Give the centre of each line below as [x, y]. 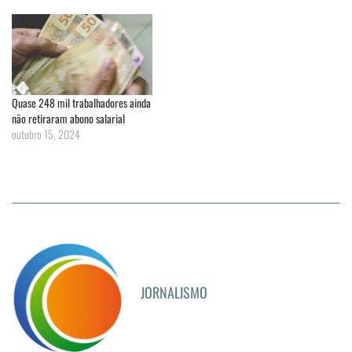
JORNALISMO [174, 292]
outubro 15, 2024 [46, 134]
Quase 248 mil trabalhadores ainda [81, 102]
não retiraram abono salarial [68, 118]
